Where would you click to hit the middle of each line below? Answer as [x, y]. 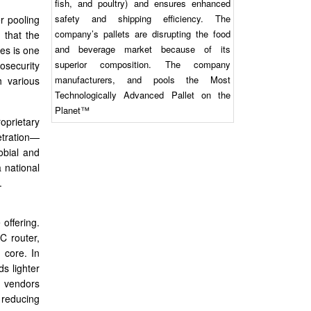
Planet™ [72, 110]
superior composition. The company [143, 65]
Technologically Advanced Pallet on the [143, 95]
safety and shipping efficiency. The [143, 19]
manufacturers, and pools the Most [143, 80]
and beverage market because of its [143, 49]
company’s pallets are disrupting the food [143, 34]
